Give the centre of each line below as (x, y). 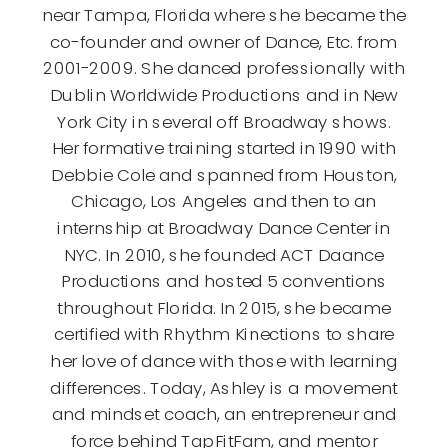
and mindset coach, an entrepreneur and (224, 413)
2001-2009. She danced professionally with (224, 67)
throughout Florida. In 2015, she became (224, 307)
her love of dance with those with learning (224, 360)
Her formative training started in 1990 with (224, 147)
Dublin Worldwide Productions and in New (224, 94)
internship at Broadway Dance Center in (224, 227)
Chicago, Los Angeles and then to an (224, 200)
